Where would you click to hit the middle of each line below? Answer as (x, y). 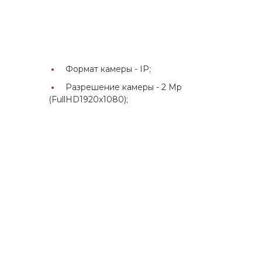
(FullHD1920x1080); (89, 99)
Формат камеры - (103, 69)
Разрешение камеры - (114, 87)
